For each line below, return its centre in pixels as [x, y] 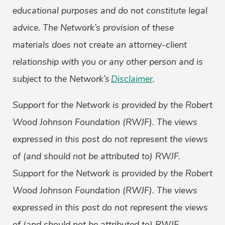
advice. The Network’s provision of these [93, 28]
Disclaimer [132, 79]
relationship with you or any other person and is [108, 62]
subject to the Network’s [61, 79]
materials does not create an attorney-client [100, 45]
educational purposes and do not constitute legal [110, 11]
